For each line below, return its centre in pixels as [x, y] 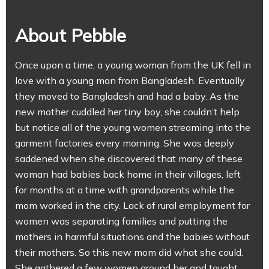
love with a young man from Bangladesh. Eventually [130, 80]
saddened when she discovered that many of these [129, 159]
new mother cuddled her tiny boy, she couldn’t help [127, 112]
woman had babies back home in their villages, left [128, 174]
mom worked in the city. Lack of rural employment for [132, 205]
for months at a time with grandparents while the [125, 190]
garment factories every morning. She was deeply [125, 143]
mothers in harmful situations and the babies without [132, 237]
